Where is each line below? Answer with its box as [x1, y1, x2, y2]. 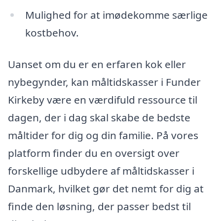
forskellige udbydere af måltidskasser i [8, 163, 194, 178]
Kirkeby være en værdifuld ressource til [8, 92, 197, 107]
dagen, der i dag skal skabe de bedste [8, 110, 190, 124]
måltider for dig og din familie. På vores [8, 128, 198, 142]
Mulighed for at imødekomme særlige [25, 7, 208, 22]
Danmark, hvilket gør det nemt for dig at [8, 181, 204, 195]
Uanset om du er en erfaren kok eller [8, 57, 186, 71]
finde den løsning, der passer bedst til [8, 199, 191, 213]
